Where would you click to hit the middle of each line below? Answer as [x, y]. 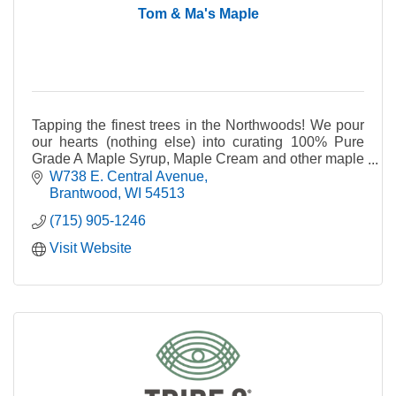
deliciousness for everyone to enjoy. [144, 175]
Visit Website [91, 247]
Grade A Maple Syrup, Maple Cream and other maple [198, 158]
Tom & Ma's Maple [198, 13]
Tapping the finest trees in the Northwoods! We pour [198, 125]
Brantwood [84, 193]
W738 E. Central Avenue [127, 176]
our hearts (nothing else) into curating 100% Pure [198, 141]
